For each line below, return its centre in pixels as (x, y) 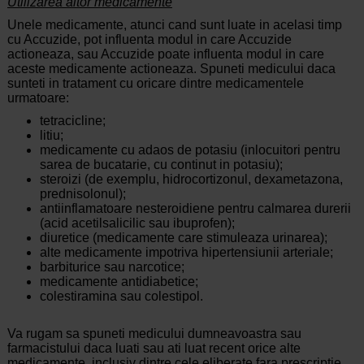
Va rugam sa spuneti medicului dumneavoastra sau (154, 334)
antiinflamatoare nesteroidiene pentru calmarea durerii (195, 209)
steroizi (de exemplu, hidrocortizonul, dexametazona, (191, 180)
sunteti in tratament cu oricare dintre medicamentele (155, 84)
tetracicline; (72, 121)
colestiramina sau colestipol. (121, 297)
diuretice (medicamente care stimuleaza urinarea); (183, 238)
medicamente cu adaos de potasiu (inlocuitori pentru (190, 150)
